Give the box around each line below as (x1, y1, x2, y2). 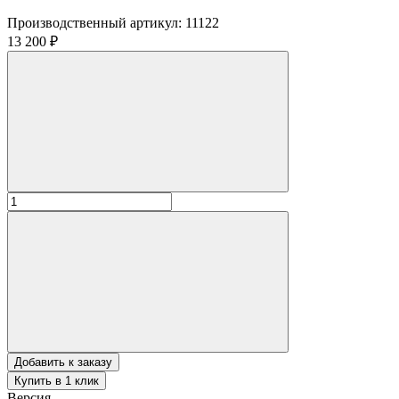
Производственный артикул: (7, 14, 182, 30)
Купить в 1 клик (14, 373, 99, 387)
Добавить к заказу (14, 354, 112, 369)
